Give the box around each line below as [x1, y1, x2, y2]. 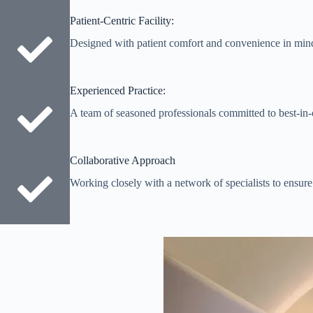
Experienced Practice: [70, 84, 166, 96]
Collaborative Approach [70, 154, 175, 166]
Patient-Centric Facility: [70, 14, 174, 27]
